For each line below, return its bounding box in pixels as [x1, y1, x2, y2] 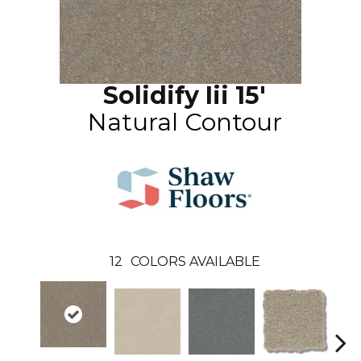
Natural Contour [87, 107, 282, 137]
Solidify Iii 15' [103, 81, 266, 110]
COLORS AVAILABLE [130, 254, 260, 269]
